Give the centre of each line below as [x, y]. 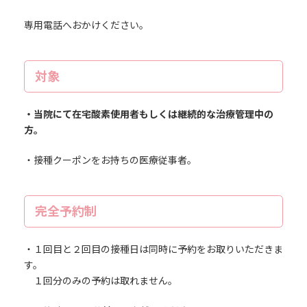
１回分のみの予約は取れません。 [100, 280]
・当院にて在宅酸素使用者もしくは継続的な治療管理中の [148, 114]
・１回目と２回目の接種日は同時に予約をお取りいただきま [153, 249]
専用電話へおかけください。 [86, 25]
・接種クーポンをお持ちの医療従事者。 [110, 160]
